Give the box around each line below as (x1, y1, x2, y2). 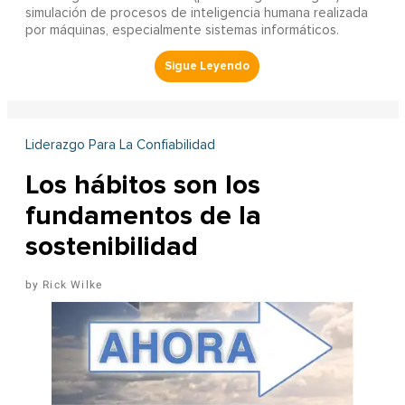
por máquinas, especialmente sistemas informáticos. (24, 24, 339, 38)
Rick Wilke (42, 278, 103, 292)
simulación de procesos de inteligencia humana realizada (24, 6, 368, 21)
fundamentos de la (24, 199, 261, 233)
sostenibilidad (24, 230, 198, 264)
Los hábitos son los (24, 168, 260, 202)
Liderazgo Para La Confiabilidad (24, 138, 215, 153)
